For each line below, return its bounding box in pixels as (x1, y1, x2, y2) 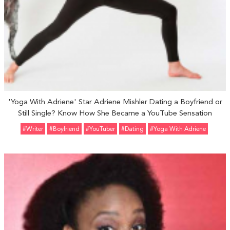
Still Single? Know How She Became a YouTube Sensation (18, 108, 212, 118)
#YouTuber (85, 125, 115, 132)
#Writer (22, 125, 43, 132)
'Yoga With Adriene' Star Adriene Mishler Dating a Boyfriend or (8, 97, 222, 106)
